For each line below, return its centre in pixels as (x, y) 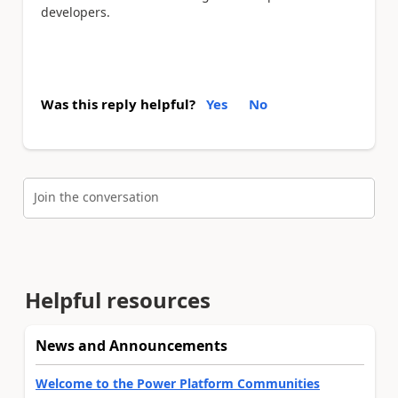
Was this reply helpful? (118, 104)
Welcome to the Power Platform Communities (178, 383)
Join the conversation (96, 196)
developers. (76, 12)
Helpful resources (118, 299)
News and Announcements (131, 345)
